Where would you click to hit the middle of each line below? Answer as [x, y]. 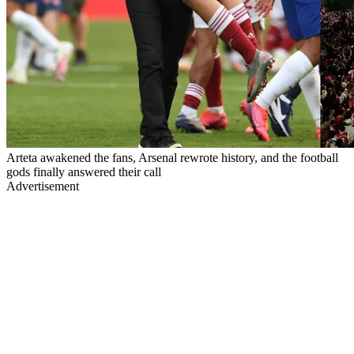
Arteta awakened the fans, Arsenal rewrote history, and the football [172, 157]
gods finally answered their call [84, 171]
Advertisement [43, 186]
